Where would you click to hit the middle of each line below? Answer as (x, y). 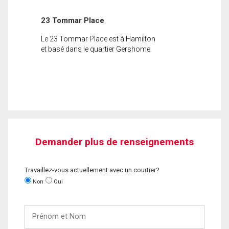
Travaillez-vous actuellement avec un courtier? (92, 170)
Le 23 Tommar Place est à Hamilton (98, 39)
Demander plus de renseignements (114, 142)
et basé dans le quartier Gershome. (96, 49)
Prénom (37, 209)
